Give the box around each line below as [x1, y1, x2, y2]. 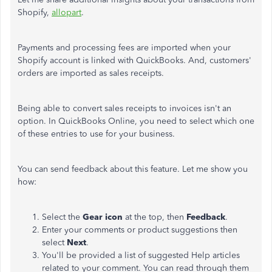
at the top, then [123, 212, 186, 222]
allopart [52, 7, 81, 18]
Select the [42, 212, 83, 222]
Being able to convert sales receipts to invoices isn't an [18, 103, 231, 114]
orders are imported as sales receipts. [18, 68, 164, 78]
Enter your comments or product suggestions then [42, 225, 237, 235]
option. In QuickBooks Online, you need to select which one [18, 116, 254, 126]
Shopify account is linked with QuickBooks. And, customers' [18, 55, 251, 66]
